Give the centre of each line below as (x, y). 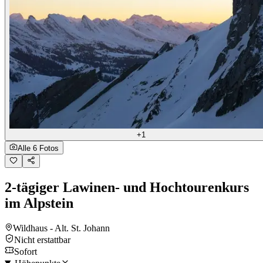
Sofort (26, 251)
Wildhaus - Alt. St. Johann (61, 228)
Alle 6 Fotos (38, 148)
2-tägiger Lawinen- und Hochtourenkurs (127, 187)
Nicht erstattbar (42, 240)
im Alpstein (39, 203)
